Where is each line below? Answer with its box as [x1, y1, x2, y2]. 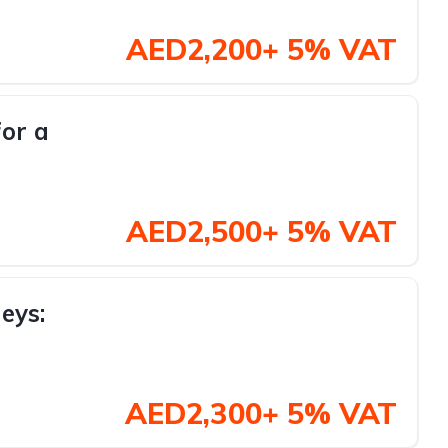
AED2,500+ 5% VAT [126, 213, 397, 249]
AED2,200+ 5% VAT [126, 31, 397, 67]
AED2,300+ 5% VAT [125, 395, 397, 431]
